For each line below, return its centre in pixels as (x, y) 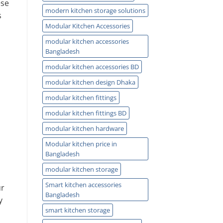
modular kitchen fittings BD (86, 113)
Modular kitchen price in (81, 144)
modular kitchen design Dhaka (90, 82)
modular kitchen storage (81, 169)
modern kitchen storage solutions (95, 10)
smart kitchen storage (77, 210)
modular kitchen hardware (84, 128)
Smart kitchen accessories (83, 184)
